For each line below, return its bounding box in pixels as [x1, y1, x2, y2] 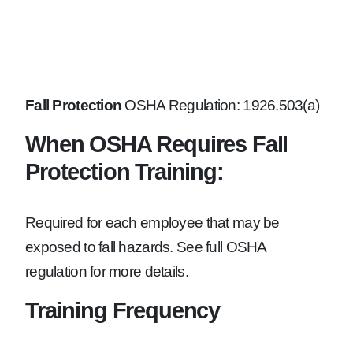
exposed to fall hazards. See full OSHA [25, 239, 266, 256]
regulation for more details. [25, 263, 188, 281]
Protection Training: [25, 158, 224, 185]
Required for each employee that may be [25, 214, 280, 232]
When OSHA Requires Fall [25, 131, 288, 158]
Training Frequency [25, 297, 221, 324]
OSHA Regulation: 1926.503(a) [121, 97, 320, 114]
